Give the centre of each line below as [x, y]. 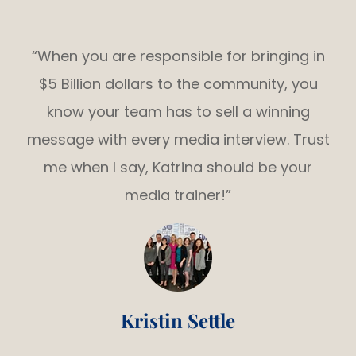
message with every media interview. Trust [178, 139]
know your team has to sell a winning [178, 111]
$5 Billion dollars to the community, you [178, 83]
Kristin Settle [178, 320]
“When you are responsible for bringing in [178, 56]
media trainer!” [178, 195]
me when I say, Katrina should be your [178, 167]
